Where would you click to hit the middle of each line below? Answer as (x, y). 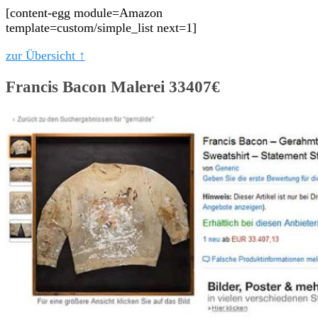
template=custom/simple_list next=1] (101, 28)
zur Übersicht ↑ (45, 56)
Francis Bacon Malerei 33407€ (113, 87)
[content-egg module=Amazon (84, 13)
